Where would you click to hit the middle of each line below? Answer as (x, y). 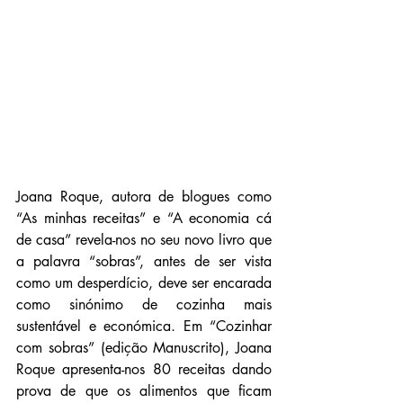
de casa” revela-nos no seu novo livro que (144, 239)
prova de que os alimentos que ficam (144, 390)
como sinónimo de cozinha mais (144, 304)
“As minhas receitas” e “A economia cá (144, 218)
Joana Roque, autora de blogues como (144, 196)
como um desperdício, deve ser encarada (144, 282)
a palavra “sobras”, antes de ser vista (144, 261)
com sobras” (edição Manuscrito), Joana (144, 347)
